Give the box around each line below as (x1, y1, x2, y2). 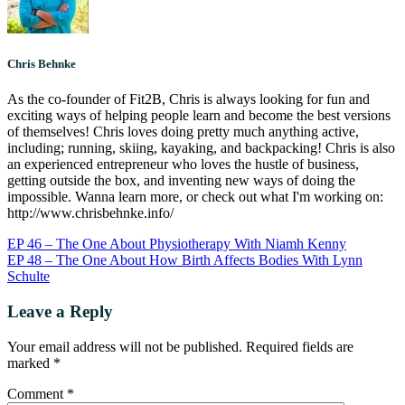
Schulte (7, 268, 50, 285)
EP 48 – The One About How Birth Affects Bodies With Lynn (7, 252, 363, 268)
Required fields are (246, 338, 353, 354)
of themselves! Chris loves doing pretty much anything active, (7, 124, 359, 140)
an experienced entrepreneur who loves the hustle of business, (7, 156, 359, 173)
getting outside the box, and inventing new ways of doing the (7, 173, 355, 189)
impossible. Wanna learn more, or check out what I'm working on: (7, 189, 383, 205)
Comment (7, 385, 67, 401)
